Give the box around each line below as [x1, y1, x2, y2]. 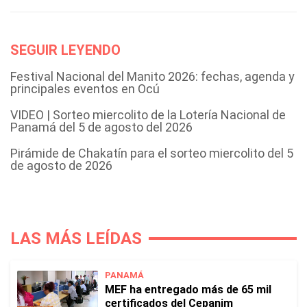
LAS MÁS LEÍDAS [10, 228, 142, 248]
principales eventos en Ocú [10, 81, 160, 96]
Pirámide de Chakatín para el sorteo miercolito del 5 [10, 145, 293, 160]
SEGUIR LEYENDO [10, 41, 121, 58]
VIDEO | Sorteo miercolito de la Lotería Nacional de [10, 107, 286, 122]
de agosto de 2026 [10, 158, 112, 173]
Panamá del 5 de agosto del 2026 [10, 119, 193, 134]
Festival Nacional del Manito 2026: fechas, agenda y [10, 69, 295, 84]
